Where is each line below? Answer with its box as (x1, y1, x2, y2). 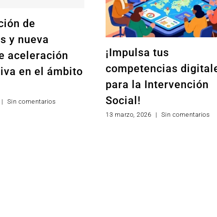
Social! (106, 94, 141, 107)
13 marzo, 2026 (106, 110, 151, 118)
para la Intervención (106, 78, 209, 91)
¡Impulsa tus (106, 46, 169, 59)
